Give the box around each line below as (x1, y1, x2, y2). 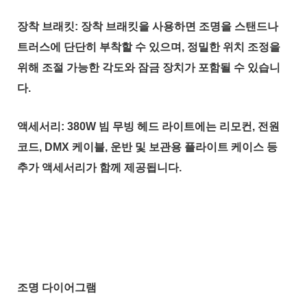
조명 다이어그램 (17, 281, 97, 293)
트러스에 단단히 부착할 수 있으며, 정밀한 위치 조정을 (17, 40, 280, 53)
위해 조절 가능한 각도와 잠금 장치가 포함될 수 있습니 (17, 61, 280, 73)
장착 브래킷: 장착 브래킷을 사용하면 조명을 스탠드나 (17, 20, 278, 32)
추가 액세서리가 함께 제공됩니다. (17, 161, 182, 173)
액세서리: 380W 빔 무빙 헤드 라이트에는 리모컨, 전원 (17, 120, 280, 132)
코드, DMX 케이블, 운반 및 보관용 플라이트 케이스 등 (17, 140, 278, 153)
